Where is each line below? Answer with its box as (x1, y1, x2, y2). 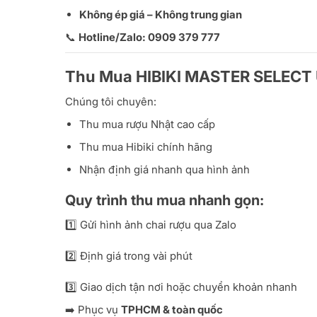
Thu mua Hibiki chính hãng (79, 140, 212, 154)
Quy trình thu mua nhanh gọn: (65, 192, 264, 209)
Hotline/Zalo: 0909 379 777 (79, 30, 220, 45)
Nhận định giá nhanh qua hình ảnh (79, 163, 250, 177)
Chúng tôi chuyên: (65, 95, 156, 109)
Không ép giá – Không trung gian (79, 8, 242, 22)
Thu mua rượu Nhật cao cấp (79, 117, 215, 132)
